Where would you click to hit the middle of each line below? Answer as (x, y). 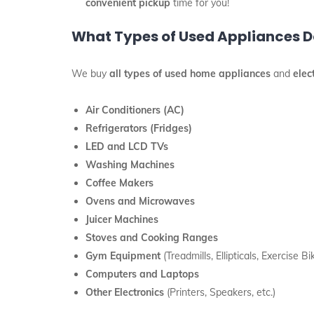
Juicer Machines (122, 219)
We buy (90, 74)
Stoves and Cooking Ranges (152, 238)
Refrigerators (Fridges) (139, 128)
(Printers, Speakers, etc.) (220, 292)
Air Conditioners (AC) (135, 110)
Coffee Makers (120, 183)
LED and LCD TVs (127, 146)
